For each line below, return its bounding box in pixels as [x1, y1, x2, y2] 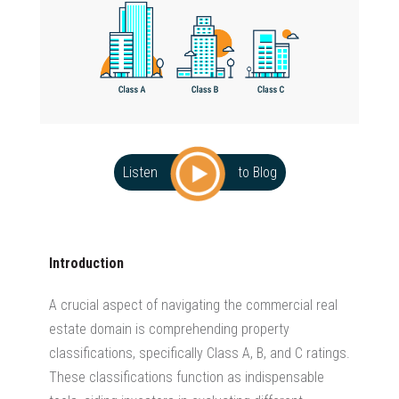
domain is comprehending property [86, 320, 289, 338]
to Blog [237, 163, 277, 181]
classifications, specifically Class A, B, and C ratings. [49, 344, 350, 362]
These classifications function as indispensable [49, 368, 324, 386]
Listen [122, 163, 161, 181]
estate [49, 320, 86, 338]
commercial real [246, 296, 338, 313]
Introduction [49, 254, 124, 272]
